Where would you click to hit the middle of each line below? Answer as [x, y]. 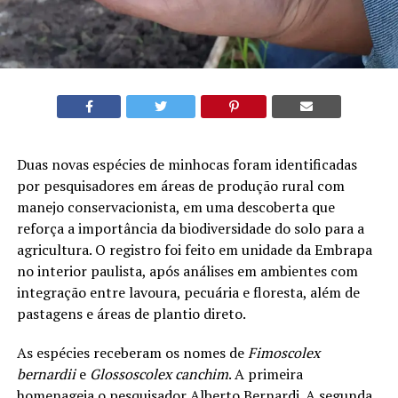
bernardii [46, 374]
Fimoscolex [283, 352]
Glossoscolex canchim [159, 374]
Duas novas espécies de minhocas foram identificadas [187, 164]
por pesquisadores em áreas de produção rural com [180, 185]
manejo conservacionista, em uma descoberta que [175, 207]
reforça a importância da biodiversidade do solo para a [190, 228]
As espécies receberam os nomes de [132, 352]
